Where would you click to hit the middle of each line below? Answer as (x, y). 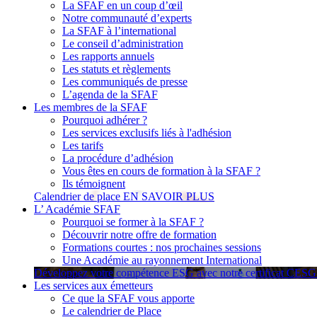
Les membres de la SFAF (91, 107)
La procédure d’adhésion (118, 158)
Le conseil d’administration (123, 43)
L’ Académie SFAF (77, 209)
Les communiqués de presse (125, 81)
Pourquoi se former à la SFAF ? (133, 221)
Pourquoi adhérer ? (105, 120)
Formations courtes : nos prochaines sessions (162, 247)
